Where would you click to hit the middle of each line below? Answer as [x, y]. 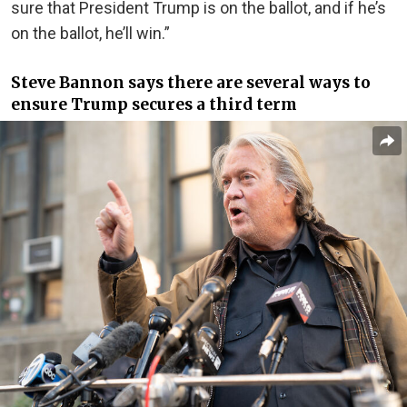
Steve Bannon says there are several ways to [191, 83]
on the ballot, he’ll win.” [90, 33]
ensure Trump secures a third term [154, 105]
